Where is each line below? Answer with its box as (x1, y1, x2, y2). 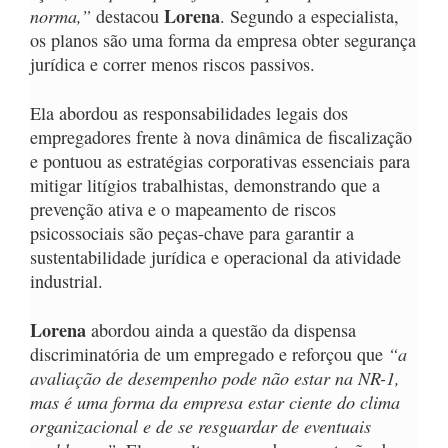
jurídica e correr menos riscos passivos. (30, 52, 315, 77)
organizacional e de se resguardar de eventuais (30, 413, 371, 439)
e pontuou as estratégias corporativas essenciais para (30, 149, 410, 174)
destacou (91, 4, 164, 29)
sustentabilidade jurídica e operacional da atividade (30, 245, 401, 270)
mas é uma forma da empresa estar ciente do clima (30, 389, 400, 415)
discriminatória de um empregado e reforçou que (30, 342, 388, 367)
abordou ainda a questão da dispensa (91, 318, 356, 343)
